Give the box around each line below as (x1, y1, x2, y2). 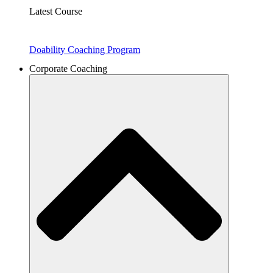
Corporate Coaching (29, 63, 107, 74)
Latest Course (29, 6, 82, 17)
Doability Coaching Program (29, 44, 140, 55)
